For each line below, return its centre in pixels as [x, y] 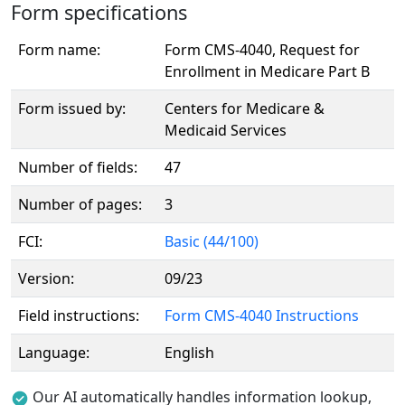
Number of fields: [78, 167]
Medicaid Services [226, 130]
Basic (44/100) [212, 241]
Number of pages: [80, 204]
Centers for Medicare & [245, 108]
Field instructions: [79, 316]
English [189, 353]
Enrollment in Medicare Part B [267, 71]
